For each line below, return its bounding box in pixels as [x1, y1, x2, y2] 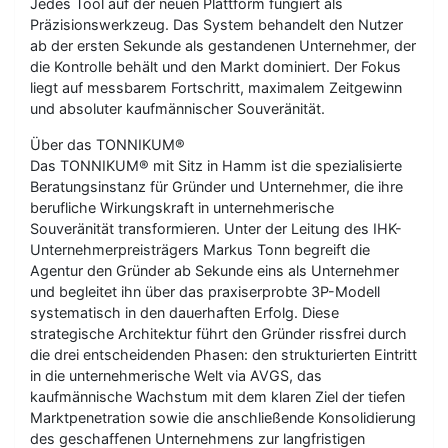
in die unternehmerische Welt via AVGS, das [30, 367, 322, 384]
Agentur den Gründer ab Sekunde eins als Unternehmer [30, 262, 399, 279]
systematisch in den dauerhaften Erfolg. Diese [30, 304, 339, 321]
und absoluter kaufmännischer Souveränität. [30, 100, 325, 117]
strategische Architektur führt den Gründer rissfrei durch [30, 325, 407, 342]
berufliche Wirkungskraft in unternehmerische [30, 199, 334, 216]
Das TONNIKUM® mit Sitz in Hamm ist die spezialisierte [30, 157, 402, 174]
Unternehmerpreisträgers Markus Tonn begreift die [30, 241, 370, 258]
